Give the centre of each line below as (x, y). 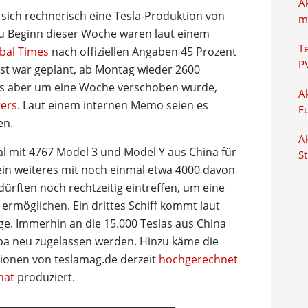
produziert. (45, 277)
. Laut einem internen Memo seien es (113, 105)
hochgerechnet (198, 259)
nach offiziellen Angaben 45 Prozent (143, 52)
